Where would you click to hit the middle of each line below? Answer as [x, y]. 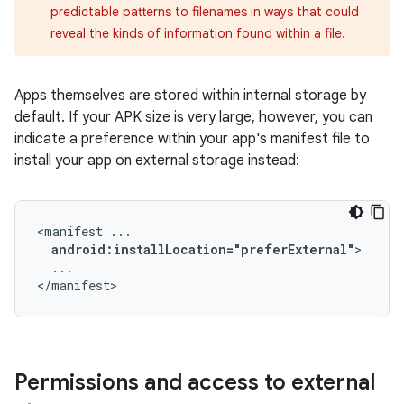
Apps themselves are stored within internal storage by [190, 96]
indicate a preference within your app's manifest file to [192, 139]
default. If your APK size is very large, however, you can [193, 117]
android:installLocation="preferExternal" [203, 249]
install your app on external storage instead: [157, 161]
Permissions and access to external [195, 382]
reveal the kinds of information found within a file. [198, 33]
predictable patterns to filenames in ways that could [205, 12]
